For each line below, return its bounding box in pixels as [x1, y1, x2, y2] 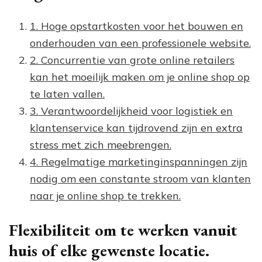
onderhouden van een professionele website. [30, 36, 251, 50]
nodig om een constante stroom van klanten [30, 171, 251, 185]
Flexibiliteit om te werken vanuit [9, 219, 237, 240]
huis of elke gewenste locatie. [9, 239, 209, 261]
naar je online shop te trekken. [30, 188, 181, 202]
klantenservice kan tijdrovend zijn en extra [30, 120, 243, 135]
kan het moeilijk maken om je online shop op [30, 70, 250, 84]
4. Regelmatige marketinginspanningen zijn [30, 154, 247, 168]
